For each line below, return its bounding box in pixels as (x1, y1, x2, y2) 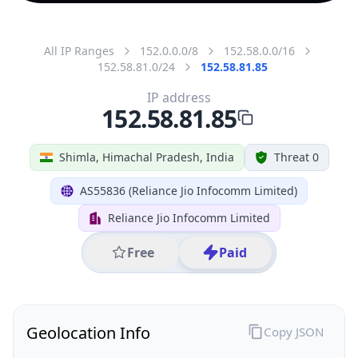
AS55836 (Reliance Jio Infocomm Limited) (80, 182, 297, 198)
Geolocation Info (26, 321, 150, 344)
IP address (147, 88, 211, 106)
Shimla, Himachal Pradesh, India (58, 149, 234, 165)
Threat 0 (273, 149, 319, 165)
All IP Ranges (44, 42, 114, 58)
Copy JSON (263, 323, 324, 340)
